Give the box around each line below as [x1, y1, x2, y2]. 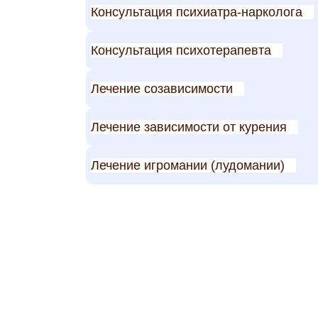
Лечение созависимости [91, 81, 233, 96]
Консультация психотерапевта [91, 43, 271, 57]
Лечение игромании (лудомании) [91, 158, 285, 172]
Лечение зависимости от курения [91, 119, 287, 134]
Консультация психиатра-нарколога [91, 4, 302, 19]
